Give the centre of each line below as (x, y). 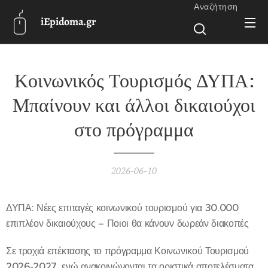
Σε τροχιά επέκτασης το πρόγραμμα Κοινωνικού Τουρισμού (128, 251)
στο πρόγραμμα (134, 129)
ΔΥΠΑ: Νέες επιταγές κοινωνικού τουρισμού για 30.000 (122, 208)
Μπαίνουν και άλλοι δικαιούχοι (134, 105)
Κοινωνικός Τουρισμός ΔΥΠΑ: (134, 80)
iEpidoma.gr (68, 22)
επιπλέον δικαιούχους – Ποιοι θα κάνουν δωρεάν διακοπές (127, 223)
